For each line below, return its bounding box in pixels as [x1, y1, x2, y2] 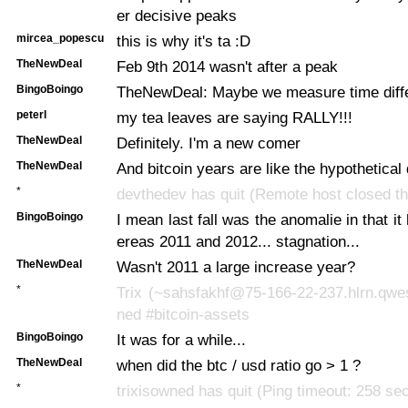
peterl [16, 107, 46, 121]
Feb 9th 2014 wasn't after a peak [117, 56, 338, 76]
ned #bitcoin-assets [117, 304, 250, 323]
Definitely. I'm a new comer [117, 133, 301, 152]
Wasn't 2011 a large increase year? [117, 257, 355, 276]
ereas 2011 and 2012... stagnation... [117, 231, 360, 250]
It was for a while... [117, 330, 246, 349]
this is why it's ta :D [117, 31, 250, 50]
